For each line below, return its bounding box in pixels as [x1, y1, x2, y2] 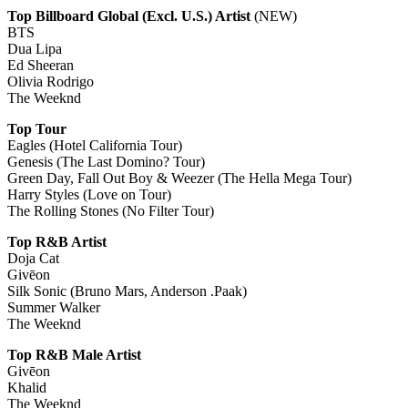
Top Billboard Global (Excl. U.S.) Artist [7, 7, 254, 24]
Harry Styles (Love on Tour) [7, 186, 171, 202]
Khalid [7, 379, 46, 395]
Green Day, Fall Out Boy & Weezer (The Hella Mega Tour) [7, 169, 352, 186]
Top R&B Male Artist [7, 346, 141, 362]
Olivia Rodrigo [7, 73, 94, 89]
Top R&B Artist [7, 233, 107, 250]
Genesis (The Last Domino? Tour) [7, 153, 205, 169]
